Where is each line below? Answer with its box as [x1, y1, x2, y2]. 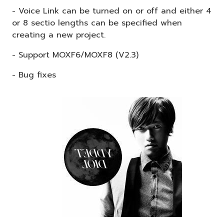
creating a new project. [12, 28, 105, 41]
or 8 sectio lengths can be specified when [12, 16, 182, 29]
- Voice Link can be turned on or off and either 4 [12, 4, 211, 17]
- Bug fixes [12, 68, 56, 81]
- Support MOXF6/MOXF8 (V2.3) [12, 48, 138, 61]
